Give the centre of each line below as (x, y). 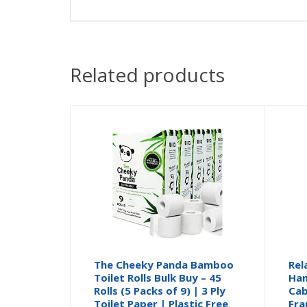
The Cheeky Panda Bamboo (164, 264)
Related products (147, 74)
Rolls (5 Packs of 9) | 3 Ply (160, 290)
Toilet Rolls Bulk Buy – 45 (158, 277)
